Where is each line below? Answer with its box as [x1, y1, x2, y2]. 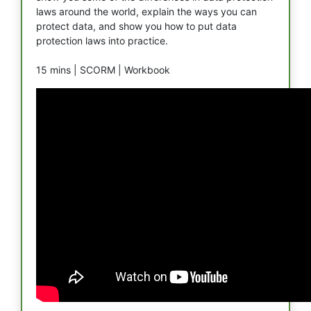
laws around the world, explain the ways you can [36, 6, 257, 17]
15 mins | [36, 64, 80, 76]
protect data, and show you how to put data [36, 20, 237, 32]
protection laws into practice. [36, 35, 168, 47]
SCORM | [80, 64, 124, 76]
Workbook [124, 64, 170, 76]
